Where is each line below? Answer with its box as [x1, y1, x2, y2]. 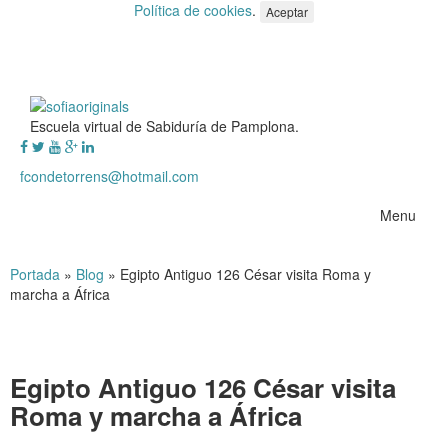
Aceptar [266, 3, 308, 21]
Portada [10, 263, 60, 284]
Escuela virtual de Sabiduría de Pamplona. [30, 115, 299, 136]
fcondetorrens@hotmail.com [20, 165, 199, 186]
